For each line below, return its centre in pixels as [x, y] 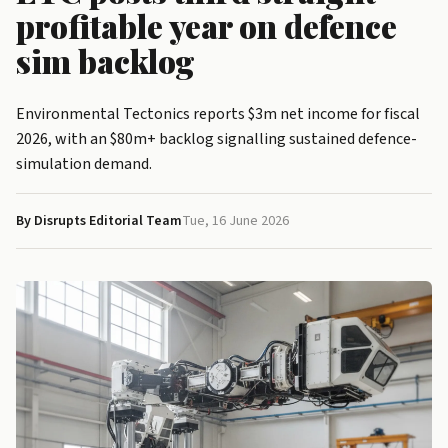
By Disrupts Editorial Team [99, 221]
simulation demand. [84, 164]
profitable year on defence [206, 26]
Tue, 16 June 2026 [235, 221]
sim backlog [105, 61]
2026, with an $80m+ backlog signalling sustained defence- [216, 139]
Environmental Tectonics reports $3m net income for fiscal [218, 114]
